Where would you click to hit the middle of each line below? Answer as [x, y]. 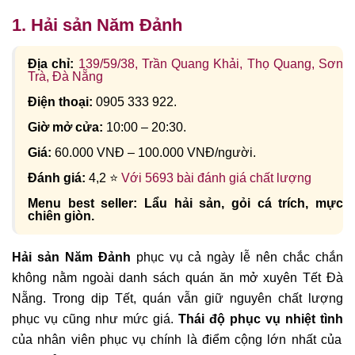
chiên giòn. [61, 216]
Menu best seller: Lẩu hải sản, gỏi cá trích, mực [185, 203]
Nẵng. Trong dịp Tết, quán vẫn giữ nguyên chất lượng [177, 298]
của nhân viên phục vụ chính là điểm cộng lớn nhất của [177, 339]
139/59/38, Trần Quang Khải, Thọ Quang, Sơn [210, 63]
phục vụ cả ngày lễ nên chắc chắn [237, 257]
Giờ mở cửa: [67, 127]
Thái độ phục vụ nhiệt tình [261, 319]
